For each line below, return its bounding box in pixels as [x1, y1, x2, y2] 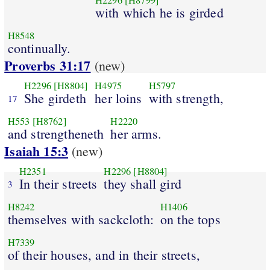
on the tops [160, 210, 221, 228]
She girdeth [24, 89, 86, 107]
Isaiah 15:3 [4, 141, 69, 162]
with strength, [148, 89, 224, 107]
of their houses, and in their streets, [7, 245, 200, 263]
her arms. [110, 124, 162, 142]
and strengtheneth [7, 124, 104, 142]
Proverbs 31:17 [4, 55, 91, 76]
